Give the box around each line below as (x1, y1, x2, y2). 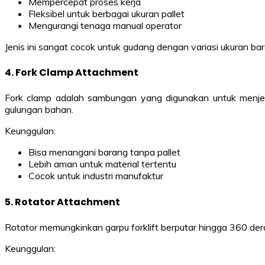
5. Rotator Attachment (5, 195, 120, 209)
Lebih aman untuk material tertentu (28, 158, 176, 170)
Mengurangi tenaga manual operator (28, 19, 182, 31)
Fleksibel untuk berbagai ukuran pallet (28, 7, 185, 20)
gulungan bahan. (5, 104, 73, 116)
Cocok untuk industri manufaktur (28, 170, 163, 182)
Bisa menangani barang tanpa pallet (28, 146, 180, 159)
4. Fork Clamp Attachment (5, 66, 138, 80)
